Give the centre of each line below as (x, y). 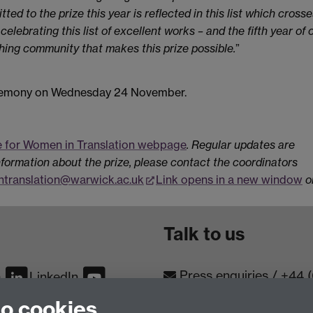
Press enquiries (224, 276)
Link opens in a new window (229, 180)
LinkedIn (54, 277)
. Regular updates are (241, 145)
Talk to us (204, 234)
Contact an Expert (227, 304)
